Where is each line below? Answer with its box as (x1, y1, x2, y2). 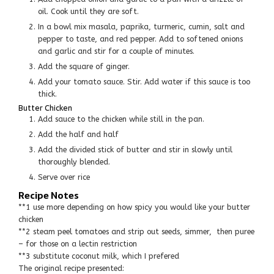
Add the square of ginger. (43, 61, 130, 71)
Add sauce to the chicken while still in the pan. (43, 114, 204, 124)
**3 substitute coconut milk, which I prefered (18, 251, 179, 261)
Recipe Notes (18, 187, 79, 203)
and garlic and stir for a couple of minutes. (38, 46, 194, 56)
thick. (38, 89, 57, 98)
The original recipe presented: (24, 263, 124, 273)
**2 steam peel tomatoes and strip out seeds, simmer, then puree (18, 226, 254, 236)
